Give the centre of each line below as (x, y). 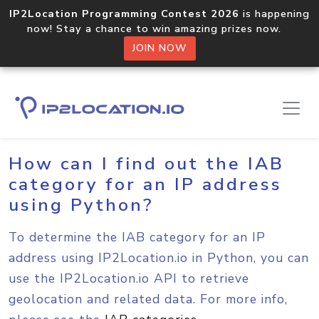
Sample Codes (98, 111)
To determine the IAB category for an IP (137, 237)
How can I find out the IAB (146, 164)
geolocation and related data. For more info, (148, 299)
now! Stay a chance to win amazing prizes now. (159, 28)
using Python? (81, 205)
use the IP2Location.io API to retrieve (129, 278)
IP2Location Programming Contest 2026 (124, 14)
